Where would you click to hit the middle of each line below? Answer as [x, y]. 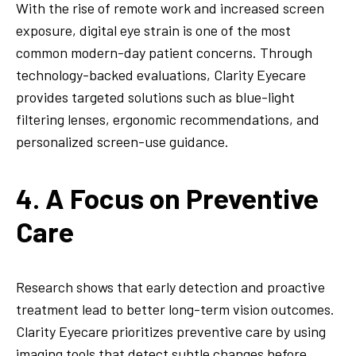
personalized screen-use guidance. [122, 142]
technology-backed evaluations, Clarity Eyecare [161, 75]
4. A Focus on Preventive [167, 197]
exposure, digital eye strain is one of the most [153, 31]
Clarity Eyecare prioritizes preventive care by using [171, 331]
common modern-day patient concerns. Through [164, 53]
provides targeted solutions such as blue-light [155, 97]
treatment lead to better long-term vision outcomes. [175, 309]
